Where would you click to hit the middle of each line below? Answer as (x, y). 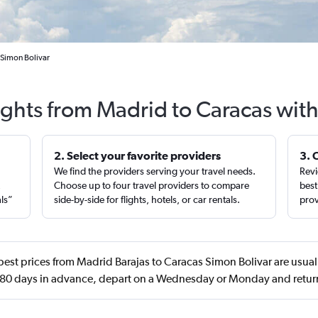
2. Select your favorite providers (138, 155)
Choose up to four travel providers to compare (152, 185)
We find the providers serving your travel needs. (155, 171)
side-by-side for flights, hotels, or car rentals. (147, 199)
